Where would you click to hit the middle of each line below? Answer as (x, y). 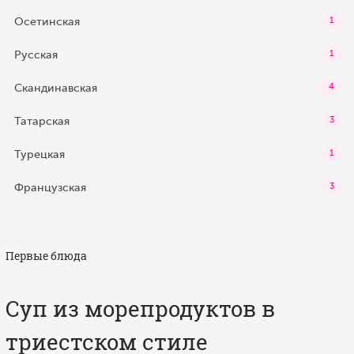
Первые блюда (46, 256)
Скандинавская (55, 88)
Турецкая (39, 154)
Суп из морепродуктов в (140, 309)
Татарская (41, 121)
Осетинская (47, 21)
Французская (50, 187)
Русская (36, 55)
